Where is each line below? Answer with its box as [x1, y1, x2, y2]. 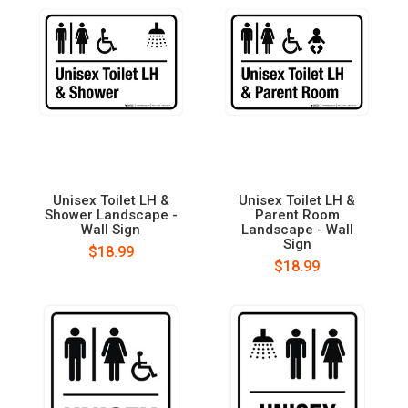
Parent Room [254, 206, 340, 223]
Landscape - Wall [240, 220, 353, 238]
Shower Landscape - [44, 206, 178, 223]
